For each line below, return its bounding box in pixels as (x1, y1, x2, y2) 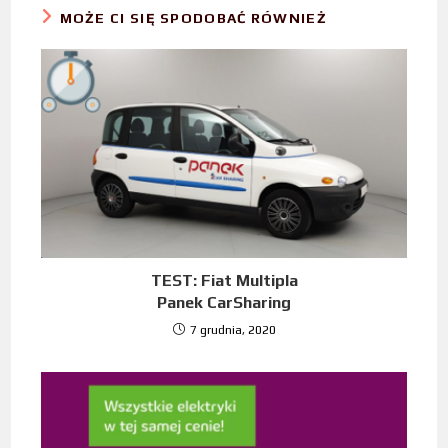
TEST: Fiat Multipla (150, 271, 298, 291)
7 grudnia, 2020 (189, 323, 276, 338)
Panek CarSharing (157, 293, 291, 313)
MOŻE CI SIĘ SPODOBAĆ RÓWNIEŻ (59, 10, 327, 27)
